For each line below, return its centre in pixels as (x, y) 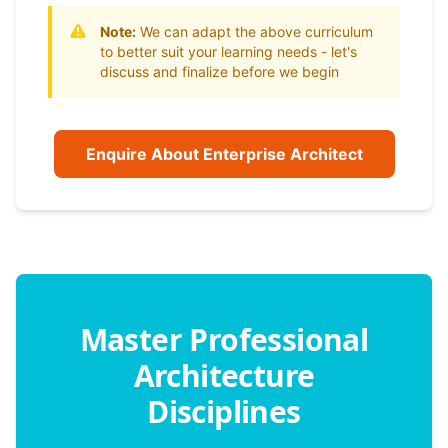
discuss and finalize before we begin (219, 71)
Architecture (224, 375)
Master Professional (224, 339)
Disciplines (224, 411)
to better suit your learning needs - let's (228, 51)
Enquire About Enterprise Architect (224, 154)
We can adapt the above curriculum (254, 31)
